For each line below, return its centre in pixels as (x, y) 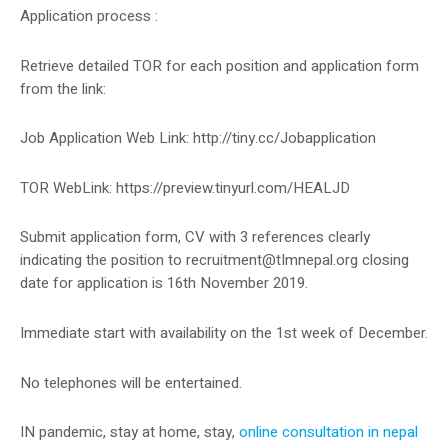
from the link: (63, 88)
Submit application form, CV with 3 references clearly (195, 237)
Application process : (89, 15)
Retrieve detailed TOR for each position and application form (219, 65)
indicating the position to (103, 260)
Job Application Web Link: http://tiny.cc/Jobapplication (198, 138)
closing (383, 260)
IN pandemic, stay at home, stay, (129, 432)
